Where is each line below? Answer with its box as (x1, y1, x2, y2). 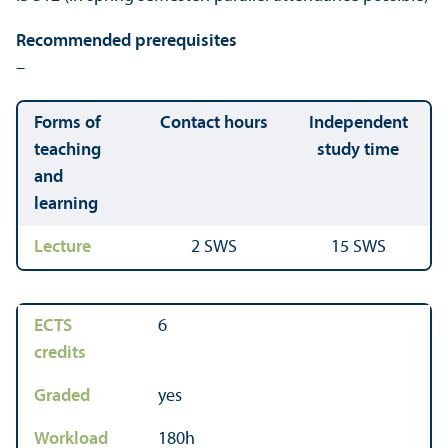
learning (34, 194, 98, 214)
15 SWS (330, 237, 386, 257)
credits (34, 343, 86, 363)
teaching (34, 140, 101, 160)
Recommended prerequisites (16, 31, 237, 51)
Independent (308, 113, 408, 133)
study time (317, 140, 399, 160)
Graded (34, 386, 90, 406)
